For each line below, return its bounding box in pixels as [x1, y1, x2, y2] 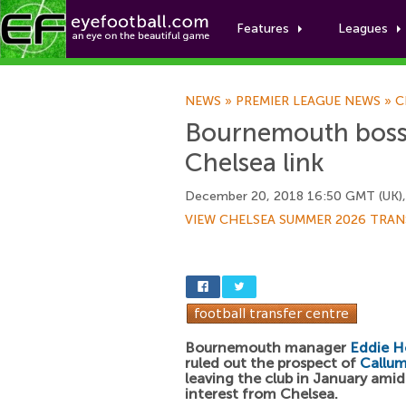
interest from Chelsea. [185, 385, 338, 402]
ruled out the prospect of [185, 354, 360, 372]
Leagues [338, 21, 388, 36]
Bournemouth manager [185, 339, 350, 356]
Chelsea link [185, 148, 324, 178]
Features [237, 21, 289, 36]
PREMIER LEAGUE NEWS [236, 93, 381, 109]
